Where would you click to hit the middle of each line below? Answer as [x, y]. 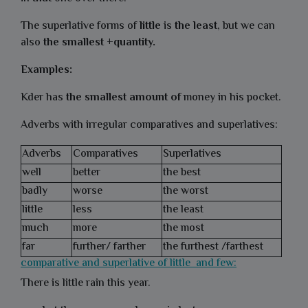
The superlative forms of [80, 26]
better [87, 173]
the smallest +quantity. [99, 43]
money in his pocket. [231, 98]
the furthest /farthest [213, 247]
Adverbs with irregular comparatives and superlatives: [149, 125]
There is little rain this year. [86, 284]
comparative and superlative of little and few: [129, 264]
